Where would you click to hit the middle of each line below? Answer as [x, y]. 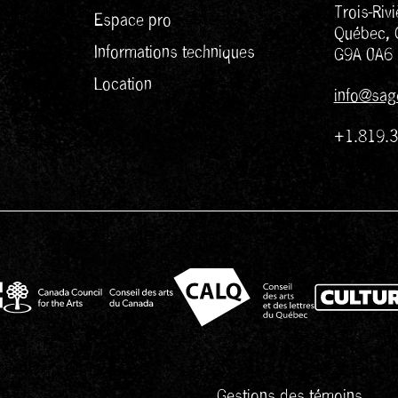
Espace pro [132, 20]
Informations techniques [174, 52]
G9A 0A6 [363, 56]
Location [123, 84]
